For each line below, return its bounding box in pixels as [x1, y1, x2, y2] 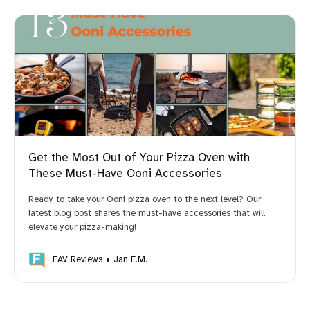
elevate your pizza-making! [28, 223, 136, 232]
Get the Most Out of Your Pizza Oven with [28, 152, 250, 165]
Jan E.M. [113, 255, 147, 265]
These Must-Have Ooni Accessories [28, 167, 222, 181]
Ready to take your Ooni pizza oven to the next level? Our [28, 195, 261, 205]
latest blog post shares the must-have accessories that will [28, 209, 265, 219]
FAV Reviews [53, 255, 102, 265]
